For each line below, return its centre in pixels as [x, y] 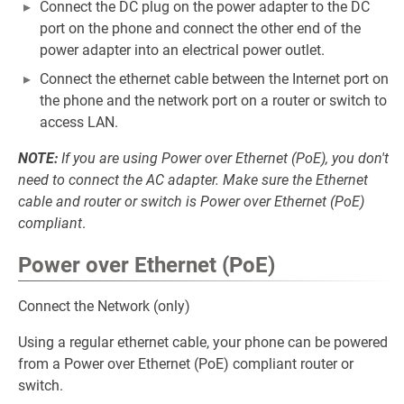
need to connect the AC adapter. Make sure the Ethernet [193, 180]
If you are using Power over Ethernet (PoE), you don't [223, 158]
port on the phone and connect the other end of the [200, 28]
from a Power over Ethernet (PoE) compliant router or [186, 364]
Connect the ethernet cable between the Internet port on [214, 79]
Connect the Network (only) [104, 306]
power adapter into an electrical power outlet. [182, 50]
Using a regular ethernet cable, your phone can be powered [203, 342]
